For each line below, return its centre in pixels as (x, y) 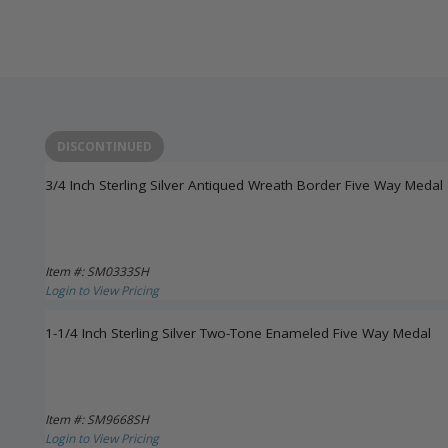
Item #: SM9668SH (97, 420)
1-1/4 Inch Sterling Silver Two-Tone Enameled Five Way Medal (238, 333)
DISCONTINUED (104, 147)
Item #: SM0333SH (97, 272)
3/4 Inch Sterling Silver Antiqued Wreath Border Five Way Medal (244, 185)
